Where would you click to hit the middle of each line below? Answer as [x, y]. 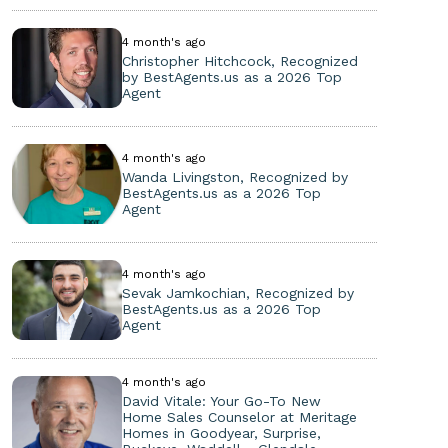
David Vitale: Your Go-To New [221, 400]
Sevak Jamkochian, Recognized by [237, 292]
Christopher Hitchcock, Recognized [239, 60]
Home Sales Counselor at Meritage [239, 416]
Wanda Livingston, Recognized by [234, 176]
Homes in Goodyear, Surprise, [221, 432]
